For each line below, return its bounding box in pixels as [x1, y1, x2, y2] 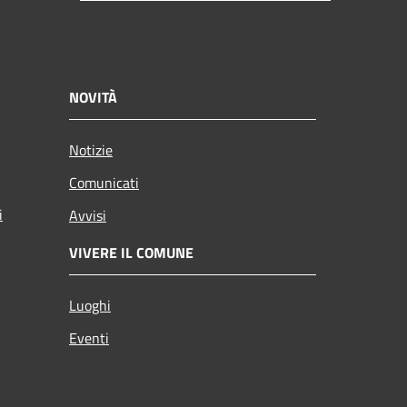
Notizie [69, 138, 113, 161]
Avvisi [69, 203, 106, 226]
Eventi [69, 326, 109, 349]
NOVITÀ [69, 85, 117, 108]
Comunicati [69, 171, 139, 194]
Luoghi [69, 293, 111, 316]
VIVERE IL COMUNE [69, 241, 194, 263]
